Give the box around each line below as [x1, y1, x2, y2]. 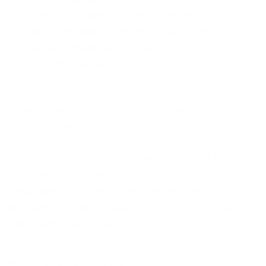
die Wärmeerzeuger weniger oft [27, 40, 202, 55]
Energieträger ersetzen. [8, 216, 138, 231]
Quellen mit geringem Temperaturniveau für [8, 166, 252, 181]
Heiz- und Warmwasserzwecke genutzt [8, 183, 226, 198]
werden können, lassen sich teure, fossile [8, 199, 237, 214]
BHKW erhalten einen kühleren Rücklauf [27, 7, 249, 22]
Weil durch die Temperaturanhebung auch [8, 150, 242, 164]
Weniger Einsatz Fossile [8, 100, 186, 120]
